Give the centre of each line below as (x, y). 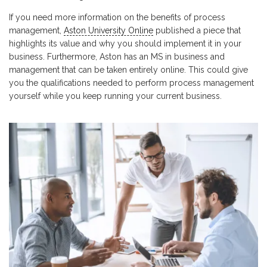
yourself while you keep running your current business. (115, 96)
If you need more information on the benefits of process (117, 18)
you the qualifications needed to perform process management (131, 83)
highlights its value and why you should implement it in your (125, 44)
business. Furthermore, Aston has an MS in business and (117, 57)
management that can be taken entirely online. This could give (128, 70)
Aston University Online (108, 31)
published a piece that (197, 31)
